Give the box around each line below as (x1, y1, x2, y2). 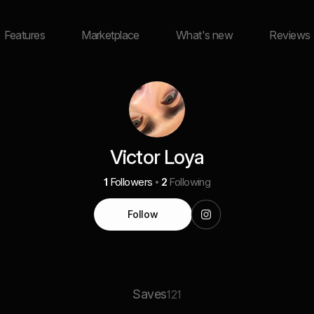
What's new (175, 28, 233, 42)
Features (4, 28, 46, 42)
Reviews (269, 28, 310, 42)
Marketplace (81, 28, 139, 42)
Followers (109, 175, 153, 189)
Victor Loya (109, 145, 205, 169)
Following (169, 175, 211, 189)
